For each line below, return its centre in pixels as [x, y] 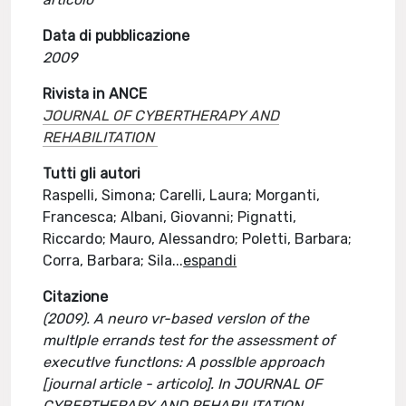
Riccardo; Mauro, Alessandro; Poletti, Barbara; [198, 239]
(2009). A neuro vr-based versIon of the [176, 319]
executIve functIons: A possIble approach [184, 362]
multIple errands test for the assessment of [189, 340]
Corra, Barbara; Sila [108, 261]
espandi [210, 261]
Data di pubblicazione [116, 36]
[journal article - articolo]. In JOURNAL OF [183, 384]
